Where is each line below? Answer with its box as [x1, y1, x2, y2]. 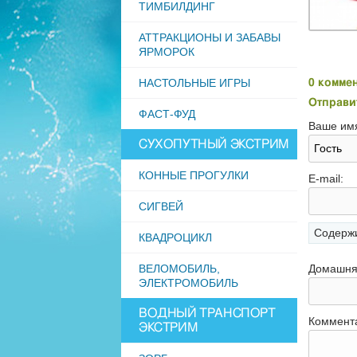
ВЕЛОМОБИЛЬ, [139, 262, 220, 275]
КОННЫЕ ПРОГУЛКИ [139, 169, 249, 182]
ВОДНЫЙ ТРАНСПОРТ [139, 307, 276, 320]
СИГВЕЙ [139, 200, 183, 213]
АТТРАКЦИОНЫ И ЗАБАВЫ [139, 31, 280, 44]
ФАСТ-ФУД [139, 108, 195, 120]
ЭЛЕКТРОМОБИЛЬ [139, 277, 238, 289]
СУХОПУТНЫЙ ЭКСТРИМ [139, 138, 289, 151]
